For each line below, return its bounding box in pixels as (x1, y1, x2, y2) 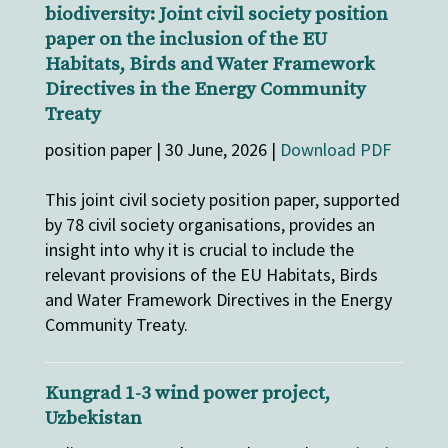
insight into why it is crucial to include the (44, 237, 354, 261)
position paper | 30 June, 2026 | (44, 137, 280, 161)
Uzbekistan (44, 406, 142, 430)
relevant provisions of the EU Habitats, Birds (44, 262, 378, 286)
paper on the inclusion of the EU (44, 27, 327, 51)
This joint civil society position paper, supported (44, 187, 400, 211)
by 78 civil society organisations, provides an (44, 212, 375, 236)
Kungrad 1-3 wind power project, (44, 381, 330, 405)
